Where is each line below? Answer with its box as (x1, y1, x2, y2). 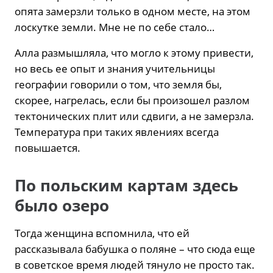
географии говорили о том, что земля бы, (15, 77, 222, 91)
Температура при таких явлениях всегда (15, 124, 219, 139)
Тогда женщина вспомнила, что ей (15, 225, 190, 240)
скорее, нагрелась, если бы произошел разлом (15, 93, 250, 107)
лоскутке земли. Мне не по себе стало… (15, 19, 214, 34)
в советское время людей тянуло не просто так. (15, 257, 255, 272)
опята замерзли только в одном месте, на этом (15, 4, 250, 18)
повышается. (15, 140, 80, 155)
